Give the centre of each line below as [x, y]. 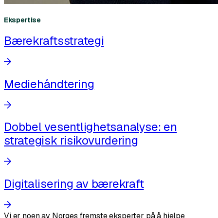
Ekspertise [22, 20]
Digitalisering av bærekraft [74, 184]
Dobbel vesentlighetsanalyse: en [91, 127]
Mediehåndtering [49, 84]
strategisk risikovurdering [71, 141]
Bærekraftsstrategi [54, 40]
